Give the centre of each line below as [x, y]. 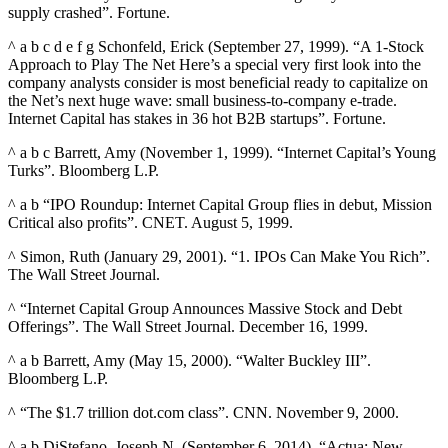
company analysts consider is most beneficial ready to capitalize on [218, 83]
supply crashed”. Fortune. [89, 13]
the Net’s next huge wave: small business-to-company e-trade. [202, 101]
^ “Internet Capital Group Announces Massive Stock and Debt [205, 309]
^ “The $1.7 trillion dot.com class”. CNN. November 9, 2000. [203, 413]
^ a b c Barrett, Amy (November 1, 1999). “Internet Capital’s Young [222, 153]
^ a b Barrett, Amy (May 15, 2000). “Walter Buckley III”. [189, 361]
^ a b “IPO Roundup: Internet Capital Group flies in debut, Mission [220, 205]
